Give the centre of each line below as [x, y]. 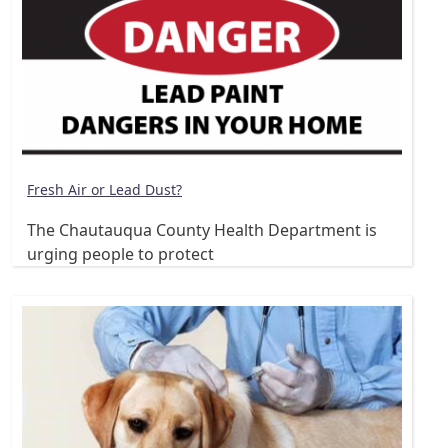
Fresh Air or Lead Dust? [104, 189]
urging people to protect [120, 254]
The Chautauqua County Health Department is [202, 230]
